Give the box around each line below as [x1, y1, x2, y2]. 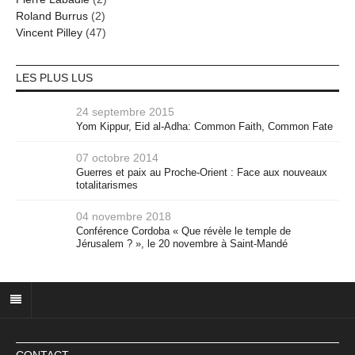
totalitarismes [76, 179, 138, 191]
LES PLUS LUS [16, 71, 93, 84]
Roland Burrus [16, 10, 88, 22]
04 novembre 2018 [76, 210, 171, 223]
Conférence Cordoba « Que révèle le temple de [76, 225, 291, 237]
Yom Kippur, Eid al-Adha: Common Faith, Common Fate [76, 120, 333, 132]
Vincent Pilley [16, 26, 82, 39]
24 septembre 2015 [76, 105, 174, 118]
